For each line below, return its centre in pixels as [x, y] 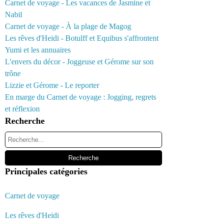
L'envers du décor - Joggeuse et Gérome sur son [79, 62]
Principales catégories [46, 171]
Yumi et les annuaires [38, 50]
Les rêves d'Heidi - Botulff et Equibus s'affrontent [82, 38]
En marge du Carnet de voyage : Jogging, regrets [81, 97]
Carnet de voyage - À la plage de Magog [68, 26]
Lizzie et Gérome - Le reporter [52, 85]
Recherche [25, 121]
